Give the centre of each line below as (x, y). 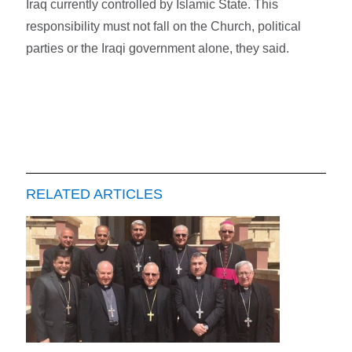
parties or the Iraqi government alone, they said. (158, 48)
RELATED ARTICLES (95, 194)
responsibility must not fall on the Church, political (164, 26)
